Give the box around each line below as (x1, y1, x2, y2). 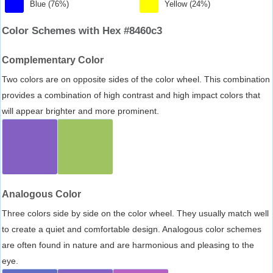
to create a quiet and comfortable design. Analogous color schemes (2, 224, 261, 234)
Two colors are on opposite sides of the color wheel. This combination (2, 74, 270, 84)
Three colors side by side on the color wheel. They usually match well (2, 208, 269, 218)
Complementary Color (2, 54, 104, 65)
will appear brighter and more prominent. (2, 105, 159, 116)
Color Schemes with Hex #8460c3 (2, 24, 162, 37)
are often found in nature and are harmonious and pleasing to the (2, 239, 254, 250)
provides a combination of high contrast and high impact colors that (2, 90, 260, 100)
